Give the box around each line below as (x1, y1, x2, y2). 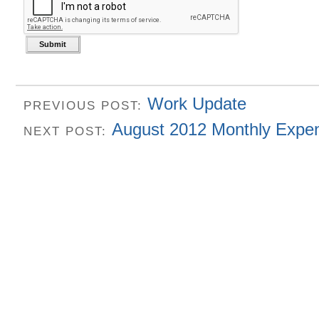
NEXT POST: (23, 125, 112, 139)
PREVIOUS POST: (23, 98, 147, 113)
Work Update (147, 94, 246, 113)
